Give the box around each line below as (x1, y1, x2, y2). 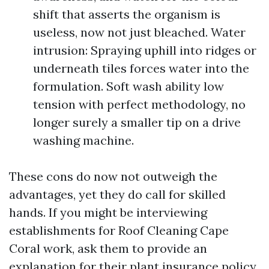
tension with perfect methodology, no (33, 97, 246, 112)
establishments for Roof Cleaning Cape (9, 223, 229, 238)
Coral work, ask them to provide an (9, 241, 207, 256)
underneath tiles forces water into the (33, 61, 249, 76)
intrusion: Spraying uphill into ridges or (33, 43, 256, 58)
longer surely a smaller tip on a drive (33, 115, 241, 130)
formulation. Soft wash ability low (33, 79, 224, 94)
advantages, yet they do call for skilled (9, 187, 226, 202)
